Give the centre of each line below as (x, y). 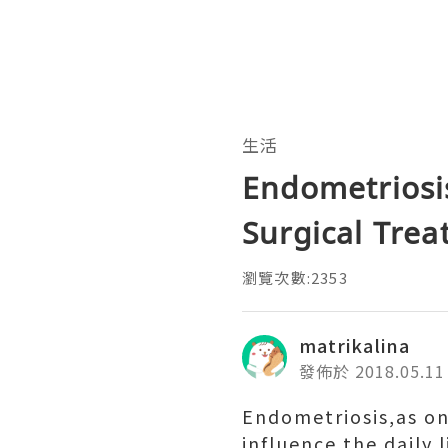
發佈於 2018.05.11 (372, 370)
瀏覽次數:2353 (295, 277)
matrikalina (354, 344)
